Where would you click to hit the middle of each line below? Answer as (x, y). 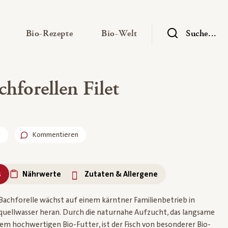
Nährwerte (41, 174)
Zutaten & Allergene (121, 174)
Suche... (201, 33)
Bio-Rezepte (49, 33)
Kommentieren (55, 135)
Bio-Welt (119, 33)
